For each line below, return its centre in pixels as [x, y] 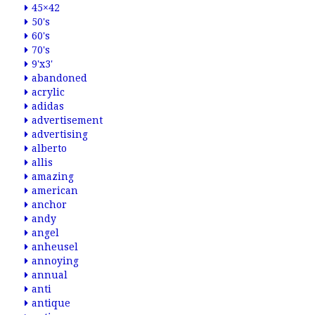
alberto [49, 148]
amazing [53, 176]
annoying [55, 261]
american [55, 191]
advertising [60, 134]
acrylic [48, 92]
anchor [49, 205]
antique [51, 303]
